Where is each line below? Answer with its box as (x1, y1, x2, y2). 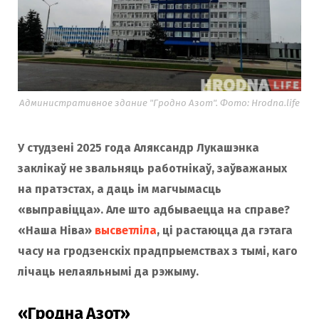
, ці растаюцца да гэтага (157, 223, 293, 237)
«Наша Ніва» (18, 223, 95, 237)
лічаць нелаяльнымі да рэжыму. (18, 264, 199, 278)
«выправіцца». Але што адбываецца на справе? (18, 202, 290, 216)
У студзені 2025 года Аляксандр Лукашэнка (18, 140, 259, 155)
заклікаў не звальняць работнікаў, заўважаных (18, 161, 287, 175)
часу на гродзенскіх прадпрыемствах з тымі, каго (18, 244, 298, 258)
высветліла (95, 223, 157, 237)
